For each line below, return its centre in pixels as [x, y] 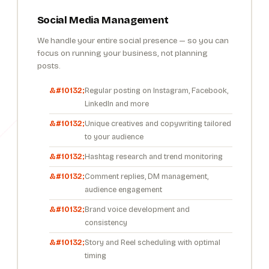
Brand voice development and [137, 210]
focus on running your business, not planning [122, 54]
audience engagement [123, 190]
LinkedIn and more [116, 104]
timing [95, 256]
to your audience [114, 137]
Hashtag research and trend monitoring [153, 157]
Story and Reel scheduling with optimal [152, 243]
